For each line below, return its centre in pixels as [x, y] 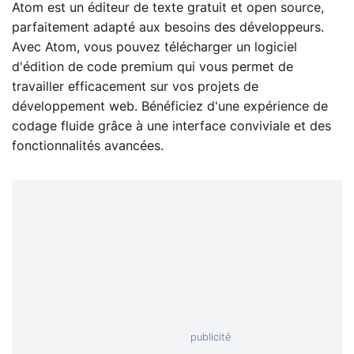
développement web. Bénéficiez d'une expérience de [170, 107]
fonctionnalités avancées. [88, 146]
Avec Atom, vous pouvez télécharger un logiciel [154, 47]
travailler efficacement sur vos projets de [135, 87]
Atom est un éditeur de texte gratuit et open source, [168, 8]
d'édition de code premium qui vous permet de [153, 67]
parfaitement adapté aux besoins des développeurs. [168, 28]
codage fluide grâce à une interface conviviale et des [171, 126]
